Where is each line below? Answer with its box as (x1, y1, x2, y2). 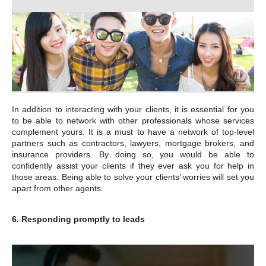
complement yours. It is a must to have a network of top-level (12, 126, 254, 137)
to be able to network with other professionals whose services (12, 115, 254, 125)
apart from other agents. (12, 183, 103, 193)
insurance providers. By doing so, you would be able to (12, 149, 254, 159)
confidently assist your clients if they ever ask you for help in (12, 160, 254, 170)
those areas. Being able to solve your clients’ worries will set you (12, 172, 254, 182)
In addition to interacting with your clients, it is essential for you (12, 104, 254, 114)
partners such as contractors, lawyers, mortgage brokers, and (12, 138, 254, 148)
